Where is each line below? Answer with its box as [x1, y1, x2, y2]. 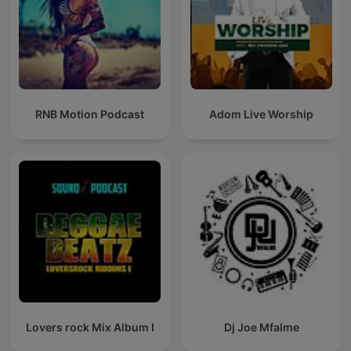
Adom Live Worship [209, 107, 313, 121]
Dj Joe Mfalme [223, 320, 299, 335]
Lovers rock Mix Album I [25, 320, 154, 335]
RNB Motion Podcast [35, 107, 144, 121]
